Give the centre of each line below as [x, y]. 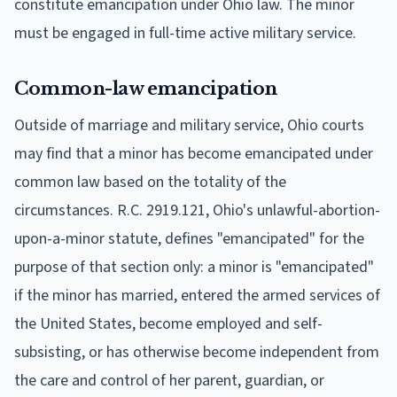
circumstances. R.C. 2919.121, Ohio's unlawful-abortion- [197, 210]
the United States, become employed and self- [168, 323]
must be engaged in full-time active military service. [185, 33]
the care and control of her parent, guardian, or [169, 380]
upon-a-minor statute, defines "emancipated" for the [189, 238]
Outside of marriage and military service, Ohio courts [189, 125]
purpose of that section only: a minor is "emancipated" [194, 267]
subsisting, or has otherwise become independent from [197, 352]
